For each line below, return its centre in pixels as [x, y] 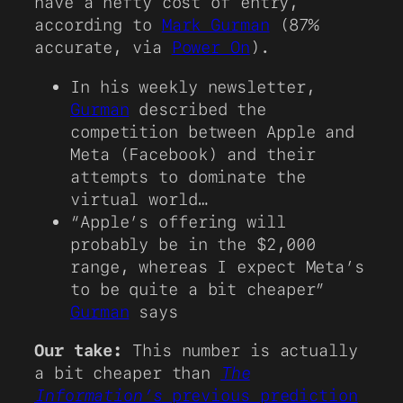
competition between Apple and [213, 131]
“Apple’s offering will [178, 221]
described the [198, 108]
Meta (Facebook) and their [193, 153]
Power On [210, 47]
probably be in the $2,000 [193, 243]
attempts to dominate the [188, 176]
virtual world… [139, 198]
